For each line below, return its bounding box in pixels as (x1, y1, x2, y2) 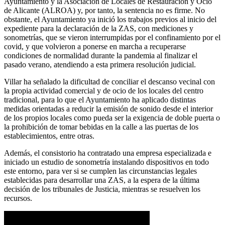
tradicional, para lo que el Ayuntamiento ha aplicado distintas (4, 95, 196, 104)
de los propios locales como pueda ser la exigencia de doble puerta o (4, 113, 220, 122)
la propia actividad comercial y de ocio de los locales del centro (4, 86, 203, 95)
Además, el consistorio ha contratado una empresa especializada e (4, 148, 211, 157)
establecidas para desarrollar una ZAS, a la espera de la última (4, 175, 199, 184)
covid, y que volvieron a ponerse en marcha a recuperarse (4, 42, 186, 51)
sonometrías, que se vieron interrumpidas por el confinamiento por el (4, 33, 220, 42)
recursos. (4, 193, 32, 202)
